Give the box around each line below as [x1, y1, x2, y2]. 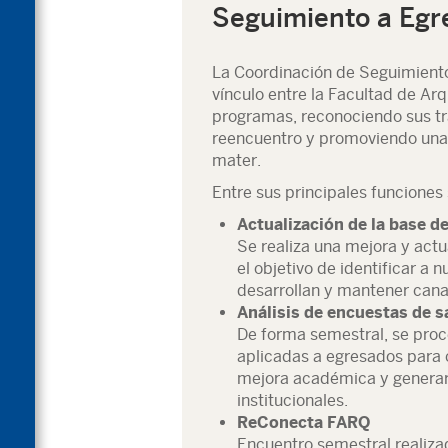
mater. [212, 151, 261, 170]
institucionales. [237, 391, 348, 410]
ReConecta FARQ [237, 413, 370, 432]
